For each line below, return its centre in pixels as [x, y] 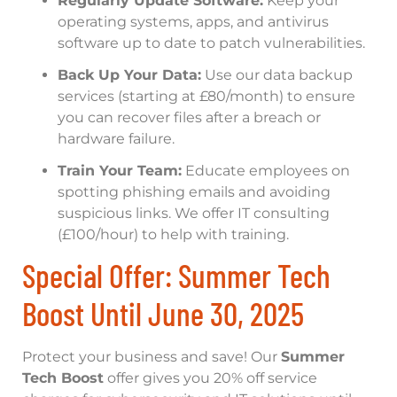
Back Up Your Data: [129, 74]
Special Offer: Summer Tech [176, 275]
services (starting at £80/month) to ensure [206, 96]
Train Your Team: [120, 170]
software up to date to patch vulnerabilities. [211, 43]
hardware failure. [116, 138]
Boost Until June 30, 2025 [163, 313]
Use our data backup [277, 74]
